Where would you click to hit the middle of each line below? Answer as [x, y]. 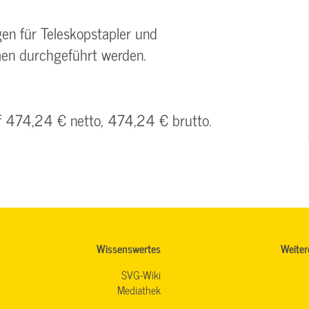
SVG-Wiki [141, 274]
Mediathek [139, 289]
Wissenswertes [129, 248]
